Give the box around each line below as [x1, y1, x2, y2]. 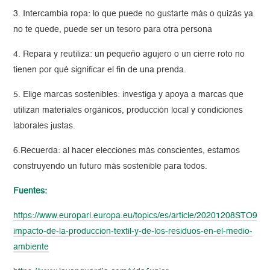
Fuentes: [13, 187, 48, 196]
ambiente [13, 243, 49, 252]
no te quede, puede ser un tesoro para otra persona [13, 25, 213, 34]
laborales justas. [13, 122, 76, 131]
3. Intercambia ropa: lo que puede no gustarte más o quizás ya [13, 10, 254, 19]
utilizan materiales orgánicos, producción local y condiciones [13, 106, 243, 115]
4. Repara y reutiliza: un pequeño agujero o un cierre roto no [13, 50, 245, 59]
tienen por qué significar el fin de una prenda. [13, 66, 187, 75]
